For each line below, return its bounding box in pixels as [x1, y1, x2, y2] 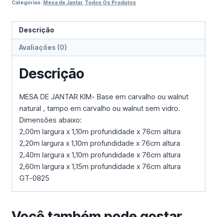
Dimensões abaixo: [19, 115, 82, 125]
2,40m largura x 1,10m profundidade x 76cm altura [19, 150, 181, 160]
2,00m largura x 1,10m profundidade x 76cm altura [19, 127, 181, 137]
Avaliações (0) [18, 43, 67, 51]
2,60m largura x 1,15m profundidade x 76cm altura [19, 162, 181, 171]
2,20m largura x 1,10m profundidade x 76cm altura [19, 139, 180, 148]
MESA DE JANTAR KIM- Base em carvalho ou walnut [19, 92, 188, 102]
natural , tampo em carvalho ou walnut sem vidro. [19, 104, 180, 113]
